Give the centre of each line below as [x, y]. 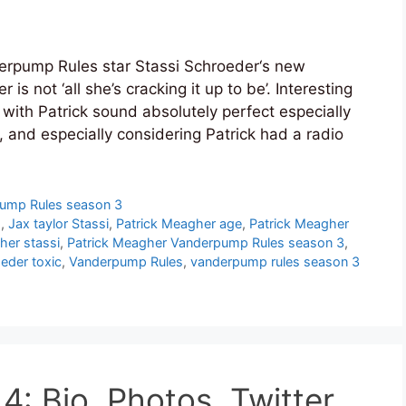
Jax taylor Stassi [59, 224]
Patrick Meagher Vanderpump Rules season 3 [206, 243]
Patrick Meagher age [179, 224]
